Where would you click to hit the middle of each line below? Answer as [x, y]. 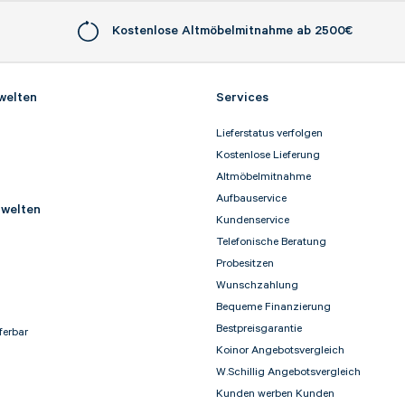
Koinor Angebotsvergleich [280, 351]
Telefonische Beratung [271, 242]
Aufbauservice [251, 199]
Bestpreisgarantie [259, 329]
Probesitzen [245, 264]
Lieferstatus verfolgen [269, 134]
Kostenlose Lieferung [268, 155]
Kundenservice [253, 221]
